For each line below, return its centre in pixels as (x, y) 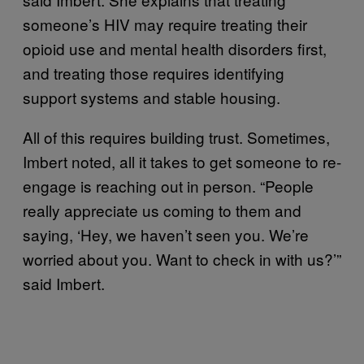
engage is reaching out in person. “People (168, 185)
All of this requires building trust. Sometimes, (176, 136)
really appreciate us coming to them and (162, 210)
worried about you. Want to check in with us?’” (182, 258)
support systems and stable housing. (152, 97)
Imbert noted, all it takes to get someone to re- (182, 161)
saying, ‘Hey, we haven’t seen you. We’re (166, 234)
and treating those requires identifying (154, 72)
